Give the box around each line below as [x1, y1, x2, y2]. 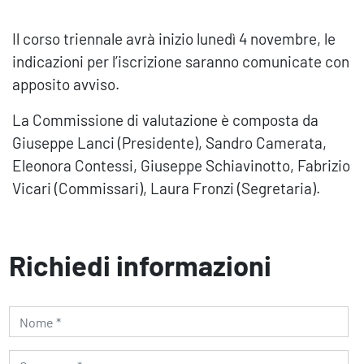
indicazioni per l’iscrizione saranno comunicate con [12, 52, 349, 71]
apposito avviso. [12, 75, 119, 93]
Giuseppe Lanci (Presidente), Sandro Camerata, [12, 133, 327, 152]
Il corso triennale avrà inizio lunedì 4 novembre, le [12, 29, 336, 48]
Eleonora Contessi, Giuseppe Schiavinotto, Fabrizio [12, 156, 350, 175]
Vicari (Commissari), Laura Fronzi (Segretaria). [12, 179, 320, 197]
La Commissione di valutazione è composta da [12, 110, 318, 129]
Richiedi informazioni [9, 249, 271, 282]
